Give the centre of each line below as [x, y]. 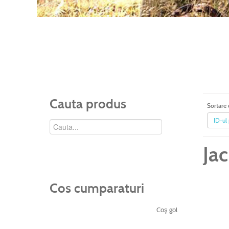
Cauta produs [88, 104]
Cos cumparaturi [97, 188]
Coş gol [167, 210]
